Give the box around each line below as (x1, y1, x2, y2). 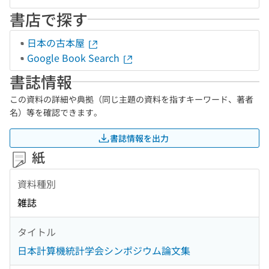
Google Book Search (27, 50, 122, 65)
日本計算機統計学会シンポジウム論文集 (17, 243, 190, 258)
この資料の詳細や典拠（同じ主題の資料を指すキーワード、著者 (10, 93, 253, 105)
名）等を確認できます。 (10, 106, 102, 118)
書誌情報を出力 (110, 131, 169, 144)
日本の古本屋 (27, 35, 87, 50)
